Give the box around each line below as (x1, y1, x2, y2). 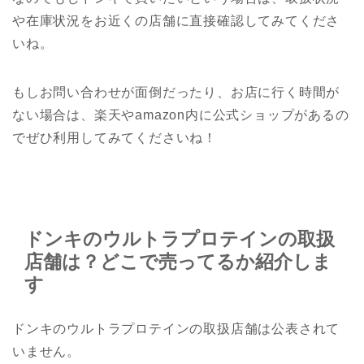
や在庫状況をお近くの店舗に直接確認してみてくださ (12, 14, 340, 28)
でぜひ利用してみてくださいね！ (12, 131, 217, 145)
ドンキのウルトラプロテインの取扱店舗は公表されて (12, 322, 340, 336)
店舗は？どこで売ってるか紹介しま (24, 251, 331, 273)
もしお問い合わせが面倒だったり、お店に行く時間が (12, 85, 340, 100)
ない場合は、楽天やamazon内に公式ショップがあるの (12, 108, 349, 123)
